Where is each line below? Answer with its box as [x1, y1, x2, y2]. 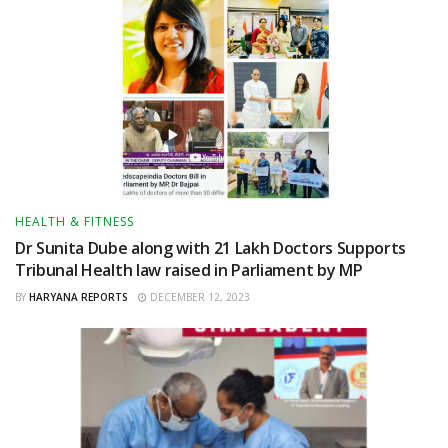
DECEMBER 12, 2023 [147, 289, 250, 304]
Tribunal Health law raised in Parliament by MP [15, 258, 363, 281]
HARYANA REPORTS [29, 289, 128, 304]
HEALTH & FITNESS [15, 212, 134, 230]
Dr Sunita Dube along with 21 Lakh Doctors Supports [15, 236, 406, 259]
